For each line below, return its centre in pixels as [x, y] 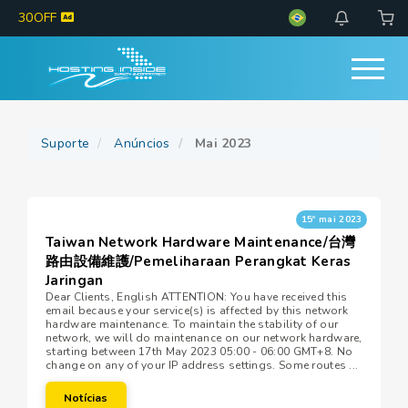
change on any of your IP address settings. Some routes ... [202, 365]
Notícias [86, 398]
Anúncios [142, 143]
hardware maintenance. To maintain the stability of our [192, 324]
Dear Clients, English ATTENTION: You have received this [197, 297]
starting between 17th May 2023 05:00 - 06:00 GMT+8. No [199, 352]
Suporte [66, 143]
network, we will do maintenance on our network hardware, [204, 338]
